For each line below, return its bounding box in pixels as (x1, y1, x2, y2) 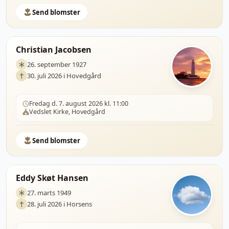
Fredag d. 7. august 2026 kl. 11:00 (29, 99, 128, 108)
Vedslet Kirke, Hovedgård (29, 107, 105, 116)
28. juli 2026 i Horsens (27, 199, 92, 209)
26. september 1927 (27, 59, 86, 69)
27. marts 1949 (27, 188, 71, 197)
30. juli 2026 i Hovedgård (27, 71, 101, 80)
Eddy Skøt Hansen (16, 172, 88, 184)
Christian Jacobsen (16, 44, 91, 55)
